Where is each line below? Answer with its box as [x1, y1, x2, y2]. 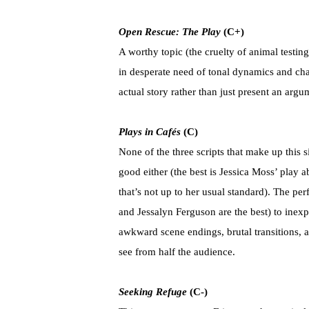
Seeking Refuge [119, 286, 187, 298]
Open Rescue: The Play [119, 26, 221, 38]
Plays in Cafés [119, 126, 181, 138]
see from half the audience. [119, 246, 235, 258]
